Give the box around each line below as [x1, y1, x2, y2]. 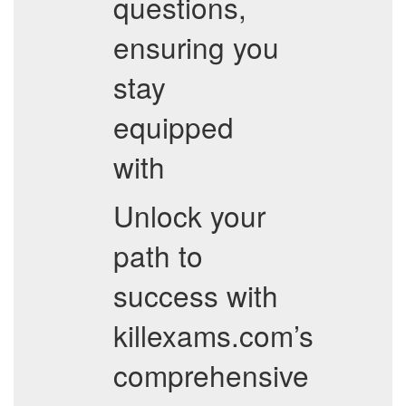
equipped [113, 106, 234, 147]
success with [113, 275, 278, 315]
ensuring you [113, 26, 279, 67]
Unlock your [113, 195, 266, 236]
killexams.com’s [113, 314, 314, 355]
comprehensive [113, 354, 309, 395]
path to [113, 235, 203, 275]
